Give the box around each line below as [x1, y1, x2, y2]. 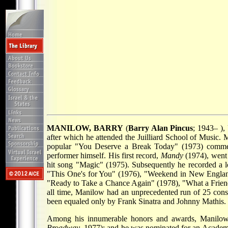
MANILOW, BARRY [47, 123, 123, 132]
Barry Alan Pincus [128, 123, 193, 132]
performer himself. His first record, [47, 151, 161, 160]
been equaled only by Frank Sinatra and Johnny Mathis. [47, 196, 226, 206]
